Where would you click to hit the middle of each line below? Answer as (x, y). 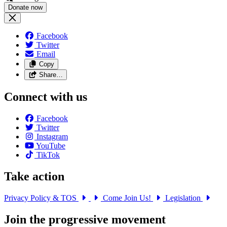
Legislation (184, 198)
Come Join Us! (128, 198)
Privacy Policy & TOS (41, 198)
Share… (51, 75)
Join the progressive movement (85, 219)
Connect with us (46, 97)
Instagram (52, 136)
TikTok (48, 155)
